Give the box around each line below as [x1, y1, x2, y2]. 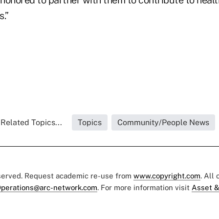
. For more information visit [97, 183, 192, 192]
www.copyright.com [133, 172, 200, 180]
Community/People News [117, 118, 209, 128]
